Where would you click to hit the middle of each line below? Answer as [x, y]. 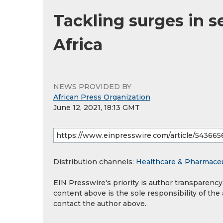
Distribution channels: [95, 162]
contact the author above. [100, 204]
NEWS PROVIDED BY [92, 87]
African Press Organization [102, 97]
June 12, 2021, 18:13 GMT [97, 108]
